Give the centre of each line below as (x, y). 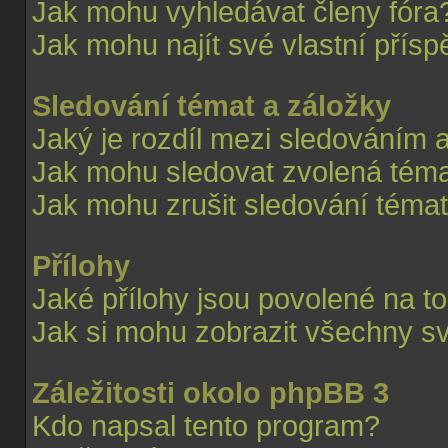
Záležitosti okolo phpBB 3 (210, 393)
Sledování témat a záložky (211, 106)
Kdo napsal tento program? (206, 426)
